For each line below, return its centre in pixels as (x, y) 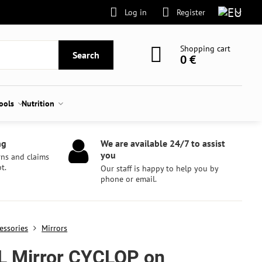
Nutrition (38, 104)
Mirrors (55, 228)
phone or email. (129, 179)
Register (191, 12)
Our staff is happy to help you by (160, 168)
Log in (135, 12)
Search (86, 55)
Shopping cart (206, 49)
